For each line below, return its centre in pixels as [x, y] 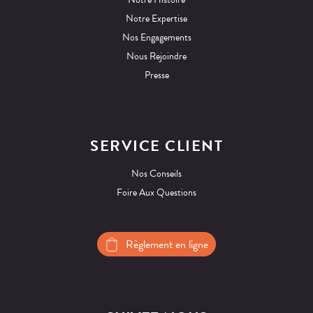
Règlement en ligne [167, 244]
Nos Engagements [156, 38]
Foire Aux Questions [156, 193]
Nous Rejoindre [156, 57]
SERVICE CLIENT [156, 146]
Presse [156, 75]
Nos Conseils [156, 174]
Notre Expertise [156, 19]
